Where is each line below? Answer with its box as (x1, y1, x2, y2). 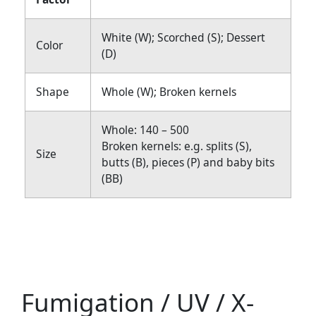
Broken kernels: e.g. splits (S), (102, 138, 252, 154)
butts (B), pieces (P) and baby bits (102, 154, 274, 171)
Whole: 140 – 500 (102, 122, 189, 138)
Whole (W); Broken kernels (102, 84, 236, 100)
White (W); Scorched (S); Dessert (102, 30, 265, 46)
